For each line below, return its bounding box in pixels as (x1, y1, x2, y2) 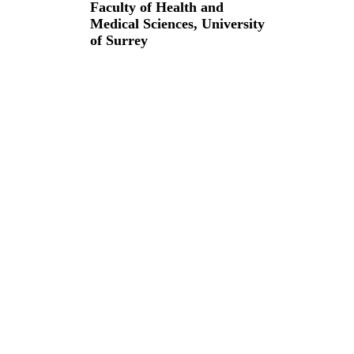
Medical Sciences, (90, 15, 201, 32)
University (201, 15, 265, 32)
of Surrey (90, 32, 148, 48)
